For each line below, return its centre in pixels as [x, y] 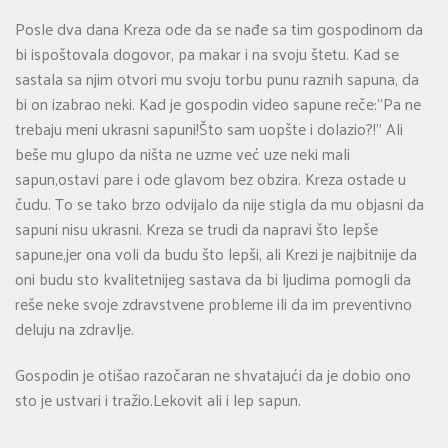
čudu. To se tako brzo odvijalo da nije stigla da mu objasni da [219, 204]
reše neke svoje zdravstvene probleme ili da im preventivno [213, 304]
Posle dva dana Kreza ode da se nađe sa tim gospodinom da [219, 29]
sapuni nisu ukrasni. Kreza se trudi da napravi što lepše [196, 229]
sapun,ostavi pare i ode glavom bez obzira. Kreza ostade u [210, 179]
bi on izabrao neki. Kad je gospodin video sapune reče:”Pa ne [218, 104]
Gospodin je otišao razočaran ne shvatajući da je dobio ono [213, 375]
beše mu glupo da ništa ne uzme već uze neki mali [182, 154]
